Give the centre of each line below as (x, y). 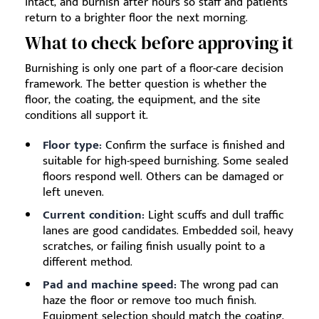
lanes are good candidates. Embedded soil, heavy (168, 230)
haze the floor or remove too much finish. (150, 300)
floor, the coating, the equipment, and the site (143, 99)
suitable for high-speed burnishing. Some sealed (166, 161)
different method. (88, 262)
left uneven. (73, 192)
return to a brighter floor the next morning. (136, 17)
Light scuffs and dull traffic (214, 215)
